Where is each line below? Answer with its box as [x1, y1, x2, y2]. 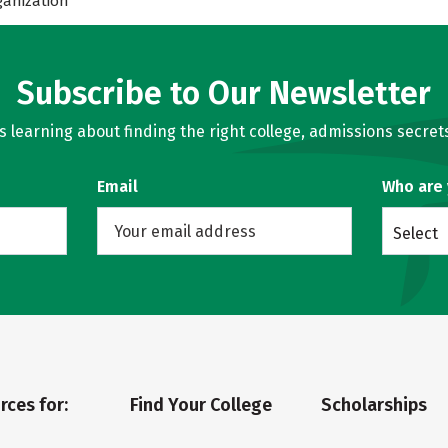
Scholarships [321, 394, 428, 416]
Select [392, 224, 438, 243]
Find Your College [129, 394, 272, 416]
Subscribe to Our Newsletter [17, 74, 431, 112]
